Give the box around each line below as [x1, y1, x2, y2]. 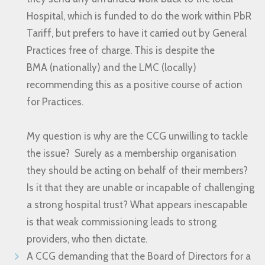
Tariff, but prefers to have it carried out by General [27, 27, 247, 39]
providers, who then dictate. [27, 233, 147, 245]
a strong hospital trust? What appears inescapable [27, 199, 247, 211]
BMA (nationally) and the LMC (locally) [27, 62, 196, 73]
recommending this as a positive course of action [27, 79, 243, 91]
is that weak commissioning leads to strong [27, 216, 216, 228]
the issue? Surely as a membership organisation [27, 147, 237, 159]
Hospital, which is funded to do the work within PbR [27, 10, 251, 22]
